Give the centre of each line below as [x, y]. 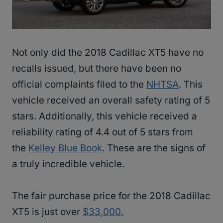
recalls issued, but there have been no [97, 68]
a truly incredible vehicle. [68, 164]
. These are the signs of [154, 148]
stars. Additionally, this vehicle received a [105, 116]
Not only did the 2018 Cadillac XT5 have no [108, 52]
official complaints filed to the [79, 84]
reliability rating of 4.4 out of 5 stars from [103, 132]
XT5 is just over [47, 212]
